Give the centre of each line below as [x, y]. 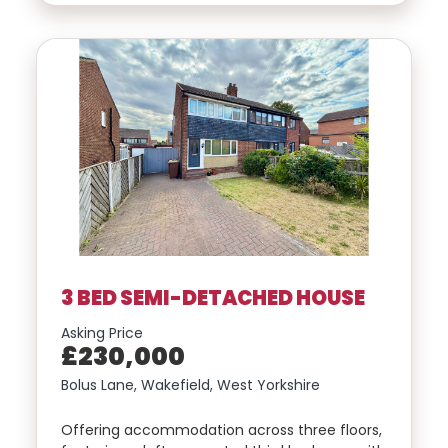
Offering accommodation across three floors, [221, 430]
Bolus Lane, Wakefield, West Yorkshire [190, 385]
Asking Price [102, 333]
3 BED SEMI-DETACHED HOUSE [213, 297]
